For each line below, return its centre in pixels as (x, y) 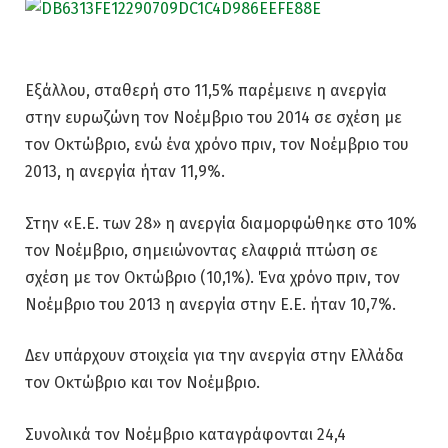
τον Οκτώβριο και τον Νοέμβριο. (142, 383)
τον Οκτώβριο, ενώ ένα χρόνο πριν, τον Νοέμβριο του (217, 144)
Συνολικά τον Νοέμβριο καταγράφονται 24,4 (185, 434)
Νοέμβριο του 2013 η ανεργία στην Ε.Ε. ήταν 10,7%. (210, 304)
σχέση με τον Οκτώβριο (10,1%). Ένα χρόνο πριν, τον (212, 277)
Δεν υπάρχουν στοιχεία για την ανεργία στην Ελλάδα (214, 356)
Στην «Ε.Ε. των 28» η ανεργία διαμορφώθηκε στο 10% (221, 223)
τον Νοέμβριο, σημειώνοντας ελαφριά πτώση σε (201, 250)
